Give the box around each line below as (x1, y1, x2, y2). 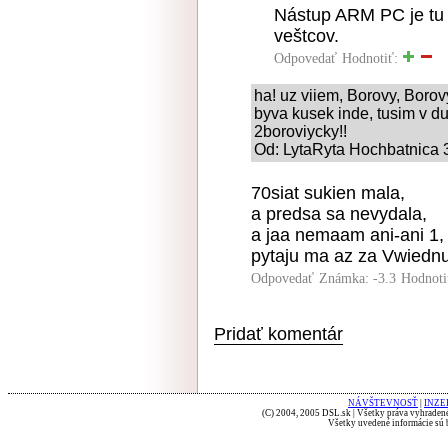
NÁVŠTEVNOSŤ (348, 398, 418, 408)
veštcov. (274, 26, 339, 46)
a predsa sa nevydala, (251, 204, 427, 224)
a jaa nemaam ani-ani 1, (251, 225, 444, 245)
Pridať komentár (214, 323, 343, 344)
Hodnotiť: (342, 51, 402, 66)
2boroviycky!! (254, 123, 347, 140)
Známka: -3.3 (319, 271, 396, 286)
